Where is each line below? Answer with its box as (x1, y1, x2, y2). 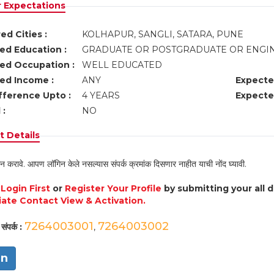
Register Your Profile (64, 183, 161, 194)
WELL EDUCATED (81, 59, 167, 70)
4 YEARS (81, 90, 120, 101)
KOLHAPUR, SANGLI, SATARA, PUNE (81, 29, 246, 40)
